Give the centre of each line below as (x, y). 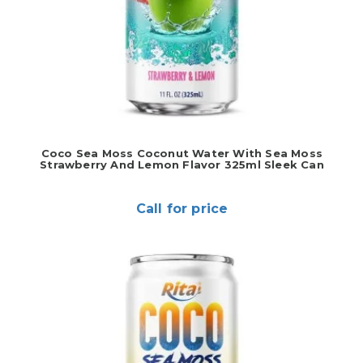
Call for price (182, 209)
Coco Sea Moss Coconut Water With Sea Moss (182, 153)
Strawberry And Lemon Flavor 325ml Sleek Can (182, 164)
